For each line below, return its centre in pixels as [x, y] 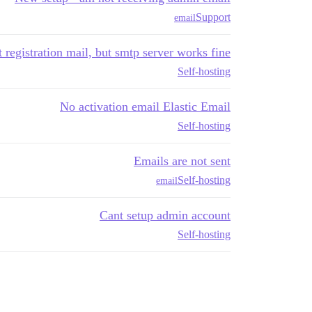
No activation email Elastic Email [145, 107]
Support [213, 17]
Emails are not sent [182, 161]
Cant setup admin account [165, 215]
